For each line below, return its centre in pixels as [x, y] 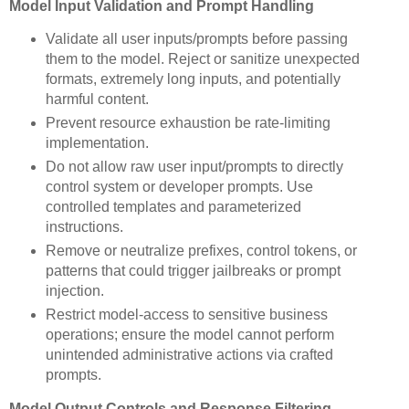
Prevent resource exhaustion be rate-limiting [188, 123]
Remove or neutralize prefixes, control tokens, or [201, 251]
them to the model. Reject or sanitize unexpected [202, 59]
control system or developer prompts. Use [179, 187]
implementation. [97, 143]
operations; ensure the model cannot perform [189, 335]
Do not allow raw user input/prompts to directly [194, 167]
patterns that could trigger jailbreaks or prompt [193, 271]
